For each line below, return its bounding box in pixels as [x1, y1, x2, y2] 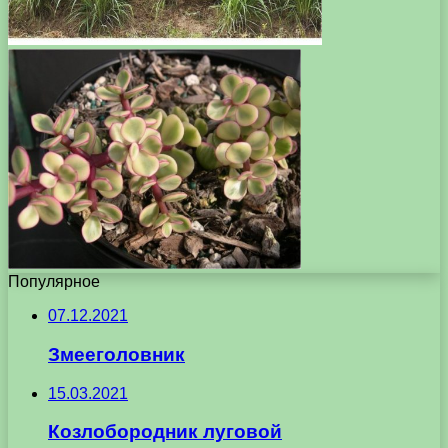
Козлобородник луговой [48, 421, 282, 443]
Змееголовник [48, 344, 185, 366]
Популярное [8, 273, 100, 291]
